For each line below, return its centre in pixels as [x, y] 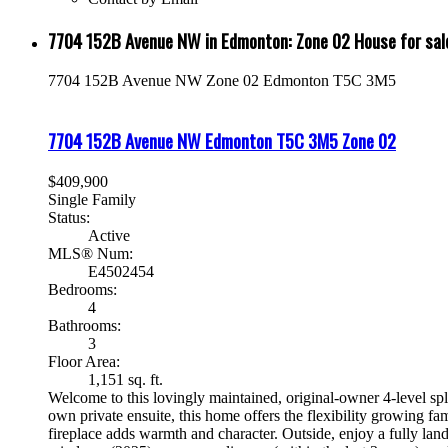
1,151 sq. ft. [125, 379]
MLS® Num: [90, 253]
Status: [69, 217]
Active [109, 235]
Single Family [92, 199]
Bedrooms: [82, 289]
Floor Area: [84, 361]
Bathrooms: [84, 325]
